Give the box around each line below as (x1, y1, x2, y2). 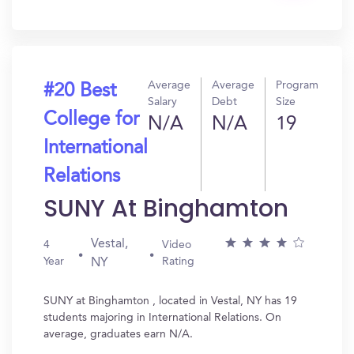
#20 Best (43, 82, 116, 101)
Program (276, 80, 318, 91)
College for (43, 111, 139, 130)
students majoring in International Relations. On (43, 312, 281, 323)
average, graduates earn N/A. (43, 329, 193, 340)
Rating (162, 256, 195, 267)
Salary (148, 96, 177, 107)
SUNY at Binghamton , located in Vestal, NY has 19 (43, 296, 297, 307)
